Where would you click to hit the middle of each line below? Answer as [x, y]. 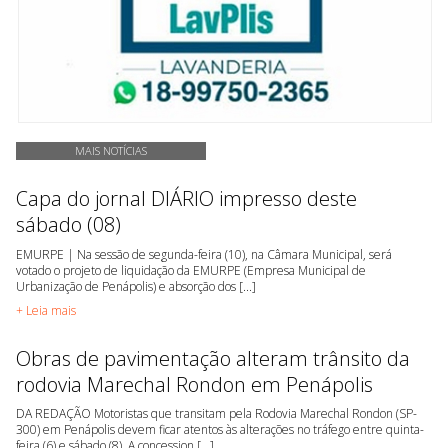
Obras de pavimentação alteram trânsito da [213, 358]
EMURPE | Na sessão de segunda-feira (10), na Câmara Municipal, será [204, 254]
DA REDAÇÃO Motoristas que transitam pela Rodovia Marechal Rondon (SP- [216, 414]
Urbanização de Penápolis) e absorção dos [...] [136, 286]
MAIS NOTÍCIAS [111, 150]
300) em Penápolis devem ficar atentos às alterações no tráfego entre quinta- [220, 430]
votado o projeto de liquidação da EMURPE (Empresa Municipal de [191, 270]
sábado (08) [68, 225]
